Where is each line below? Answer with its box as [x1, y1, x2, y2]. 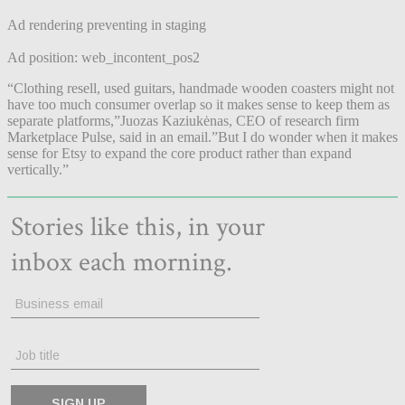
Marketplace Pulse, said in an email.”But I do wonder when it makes [7, 128, 398, 145]
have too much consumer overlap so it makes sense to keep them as [7, 96, 390, 112]
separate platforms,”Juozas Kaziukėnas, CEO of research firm [7, 112, 359, 128]
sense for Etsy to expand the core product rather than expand [7, 145, 352, 161]
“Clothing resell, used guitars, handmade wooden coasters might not [7, 80, 394, 96]
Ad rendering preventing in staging [7, 16, 206, 33]
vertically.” [7, 161, 69, 177]
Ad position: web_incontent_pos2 [7, 49, 200, 65]
